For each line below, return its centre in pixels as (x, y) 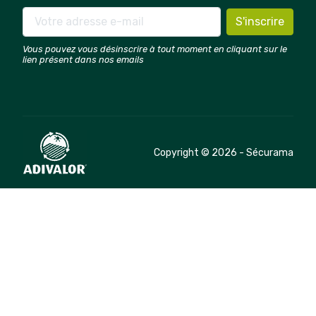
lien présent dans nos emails (83, 60)
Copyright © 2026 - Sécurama (224, 152)
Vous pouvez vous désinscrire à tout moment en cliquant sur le (155, 49)
